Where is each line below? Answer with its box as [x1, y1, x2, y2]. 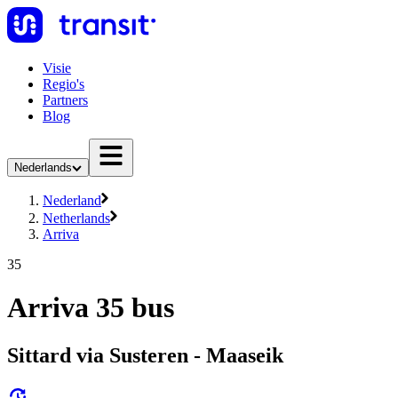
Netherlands [43, 211, 110, 226]
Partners [43, 92, 88, 107]
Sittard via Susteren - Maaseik [7, 343, 283, 367]
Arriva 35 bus [7, 291, 174, 324]
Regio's [43, 76, 84, 92]
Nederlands [14, 161, 72, 174]
